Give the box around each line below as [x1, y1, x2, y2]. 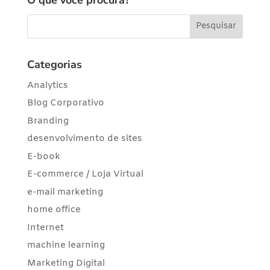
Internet [27, 221, 64, 234]
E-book [27, 150, 60, 163]
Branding [27, 115, 69, 127]
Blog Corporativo [27, 97, 104, 110]
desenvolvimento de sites [27, 133, 142, 145]
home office [27, 204, 81, 216]
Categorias [27, 57, 82, 72]
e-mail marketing [27, 186, 103, 198]
